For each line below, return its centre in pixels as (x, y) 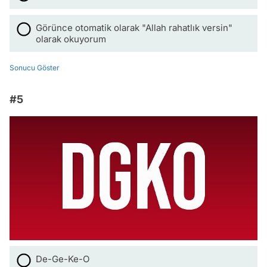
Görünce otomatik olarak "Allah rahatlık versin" (134, 28)
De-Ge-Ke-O (63, 259)
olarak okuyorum (71, 39)
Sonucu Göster (35, 68)
